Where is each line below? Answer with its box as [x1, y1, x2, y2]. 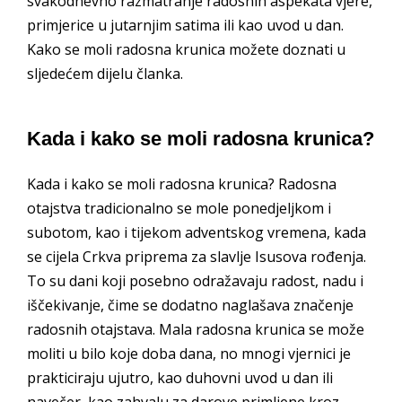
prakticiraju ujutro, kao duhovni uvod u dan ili [27, 367, 333, 388]
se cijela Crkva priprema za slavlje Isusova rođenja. [27, 246, 366, 267]
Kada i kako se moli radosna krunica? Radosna [27, 173, 336, 194]
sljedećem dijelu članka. [27, 64, 183, 84]
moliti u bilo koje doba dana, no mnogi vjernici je [27, 343, 351, 363]
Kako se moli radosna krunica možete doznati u [27, 39, 345, 60]
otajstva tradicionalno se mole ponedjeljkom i [27, 197, 331, 218]
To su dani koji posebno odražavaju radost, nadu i [27, 270, 363, 291]
